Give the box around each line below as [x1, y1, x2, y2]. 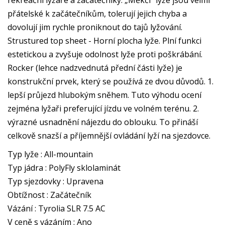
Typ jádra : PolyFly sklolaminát [8, 162, 121, 173]
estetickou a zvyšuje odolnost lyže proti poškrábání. [8, 49, 202, 60]
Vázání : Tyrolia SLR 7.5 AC [8, 203, 105, 214]
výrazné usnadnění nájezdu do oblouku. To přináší [8, 117, 198, 128]
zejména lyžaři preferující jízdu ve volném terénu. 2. [8, 103, 199, 114]
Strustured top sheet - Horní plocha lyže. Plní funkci [8, 35, 201, 46]
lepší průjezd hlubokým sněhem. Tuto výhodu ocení [8, 89, 201, 100]
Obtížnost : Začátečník [8, 189, 91, 200]
